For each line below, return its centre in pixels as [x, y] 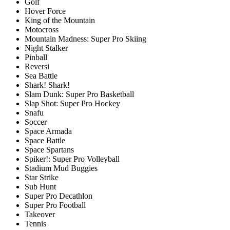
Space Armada [48, 131]
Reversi [37, 66]
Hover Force [45, 11]
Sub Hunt [40, 186]
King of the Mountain [60, 20]
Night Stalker [46, 48]
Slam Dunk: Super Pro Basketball [79, 94]
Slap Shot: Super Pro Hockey [72, 103]
